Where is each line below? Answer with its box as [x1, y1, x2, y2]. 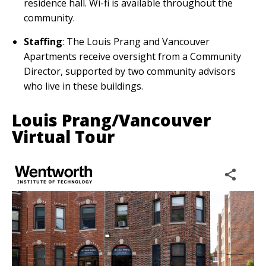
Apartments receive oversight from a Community [24, 49, 241, 63]
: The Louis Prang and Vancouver [62, 34, 210, 48]
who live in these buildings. [24, 79, 145, 93]
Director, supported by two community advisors [24, 64, 236, 78]
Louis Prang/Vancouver [12, 108, 211, 131]
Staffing [24, 34, 62, 48]
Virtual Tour [12, 125, 115, 148]
